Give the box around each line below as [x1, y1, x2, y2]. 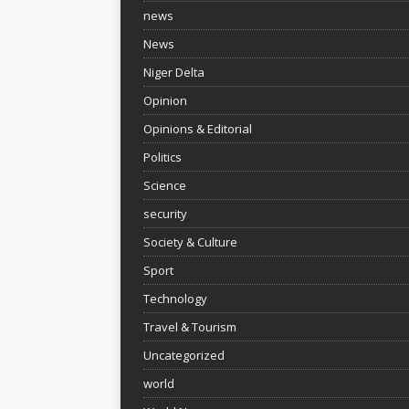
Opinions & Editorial [143, 120, 252, 137]
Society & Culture [143, 233, 237, 250]
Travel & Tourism [143, 318, 236, 335]
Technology [143, 289, 207, 307]
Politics [143, 148, 182, 165]
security [143, 204, 187, 222]
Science [143, 176, 186, 194]
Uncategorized [143, 346, 225, 363]
